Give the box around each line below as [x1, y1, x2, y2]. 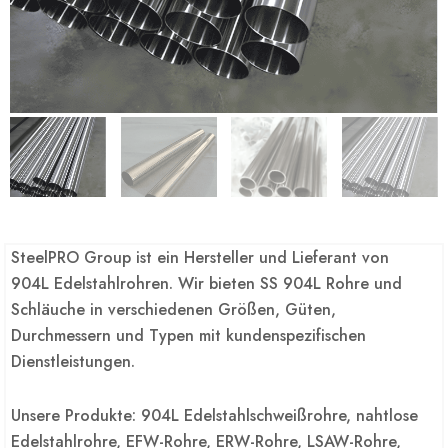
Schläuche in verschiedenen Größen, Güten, [11, 298, 337, 322]
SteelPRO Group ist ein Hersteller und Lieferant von [11, 246, 390, 270]
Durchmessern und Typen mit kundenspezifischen [11, 324, 367, 348]
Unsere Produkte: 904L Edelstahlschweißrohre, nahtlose [11, 404, 419, 428]
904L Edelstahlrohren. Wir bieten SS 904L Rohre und [11, 272, 403, 296]
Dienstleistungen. [11, 350, 136, 374]
